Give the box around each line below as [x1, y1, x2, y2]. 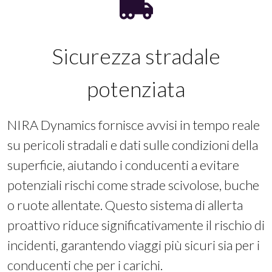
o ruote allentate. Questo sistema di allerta [7, 197, 243, 213]
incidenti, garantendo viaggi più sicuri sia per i [7, 237, 260, 253]
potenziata [87, 75, 185, 102]
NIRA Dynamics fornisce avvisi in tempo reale [7, 117, 260, 133]
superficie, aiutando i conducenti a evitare [7, 157, 239, 173]
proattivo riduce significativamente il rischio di [7, 217, 265, 233]
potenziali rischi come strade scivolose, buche [7, 177, 259, 193]
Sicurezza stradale [52, 42, 220, 69]
